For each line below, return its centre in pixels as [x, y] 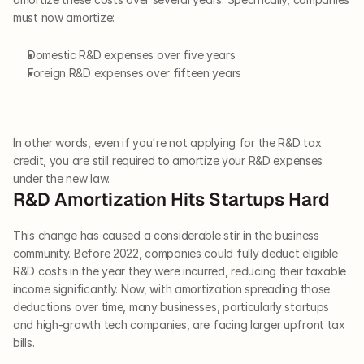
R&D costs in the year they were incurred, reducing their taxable [180, 271]
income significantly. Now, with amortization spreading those [172, 289]
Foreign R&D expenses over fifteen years [135, 73]
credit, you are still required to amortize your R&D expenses [168, 161]
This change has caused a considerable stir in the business [166, 236]
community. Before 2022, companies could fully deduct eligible [175, 253]
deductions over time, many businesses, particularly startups [171, 307]
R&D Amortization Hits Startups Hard [171, 199]
